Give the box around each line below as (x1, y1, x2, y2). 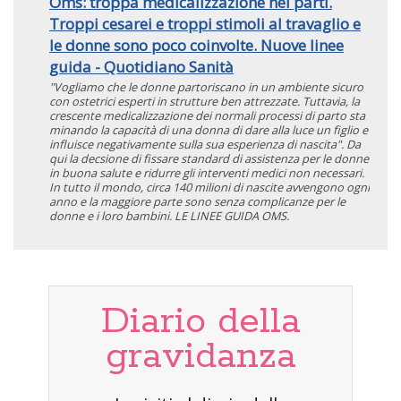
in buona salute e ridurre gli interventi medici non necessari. (49, 165, 364, 182)
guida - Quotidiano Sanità (49, 56, 234, 78)
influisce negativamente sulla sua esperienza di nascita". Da (49, 136, 361, 153)
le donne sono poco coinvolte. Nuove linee (49, 35, 344, 56)
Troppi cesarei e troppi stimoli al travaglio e (49, 13, 361, 35)
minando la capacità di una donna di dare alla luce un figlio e (49, 122, 368, 139)
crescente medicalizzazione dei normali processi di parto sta (49, 107, 365, 124)
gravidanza (105, 333, 296, 381)
